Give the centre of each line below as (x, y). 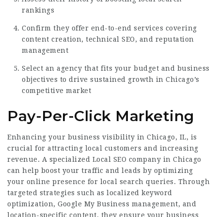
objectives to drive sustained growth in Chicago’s (111, 79)
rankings (38, 10)
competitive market (56, 91)
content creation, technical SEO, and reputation (108, 39)
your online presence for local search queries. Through (108, 182)
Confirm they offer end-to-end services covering (109, 28)
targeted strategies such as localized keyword (90, 193)
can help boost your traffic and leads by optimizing (100, 170)
